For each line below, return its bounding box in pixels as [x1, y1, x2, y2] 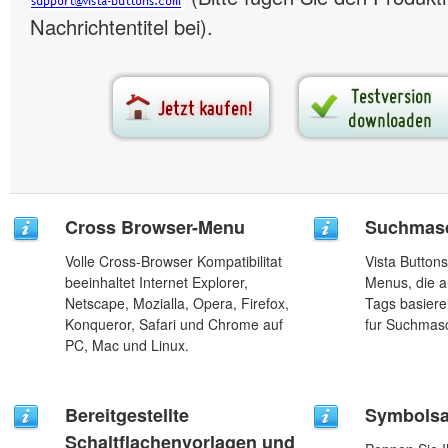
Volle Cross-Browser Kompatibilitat [65, 251, 282, 271]
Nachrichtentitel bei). [30, 12, 213, 41]
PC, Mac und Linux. [65, 335, 189, 355]
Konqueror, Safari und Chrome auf [65, 314, 283, 334]
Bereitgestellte [65, 402, 189, 428]
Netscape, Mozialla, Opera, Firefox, [65, 293, 289, 313]
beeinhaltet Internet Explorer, [65, 272, 248, 292]
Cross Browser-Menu [65, 214, 245, 240]
